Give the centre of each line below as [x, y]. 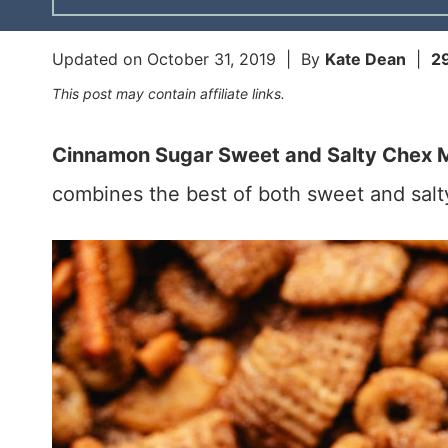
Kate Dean [365, 59]
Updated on [99, 59]
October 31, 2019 [211, 59]
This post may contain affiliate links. [168, 94]
